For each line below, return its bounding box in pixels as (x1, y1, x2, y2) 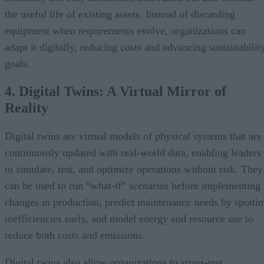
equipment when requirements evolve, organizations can (5, 24, 246, 37)
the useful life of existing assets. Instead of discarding (5, 8, 235, 20)
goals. (5, 57, 30, 70)
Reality (5, 100, 48, 116)
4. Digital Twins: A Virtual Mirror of (5, 84, 226, 100)
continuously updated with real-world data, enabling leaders (5, 147, 261, 159)
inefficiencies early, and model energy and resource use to (5, 213, 253, 225)
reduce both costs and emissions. (5, 229, 145, 242)
